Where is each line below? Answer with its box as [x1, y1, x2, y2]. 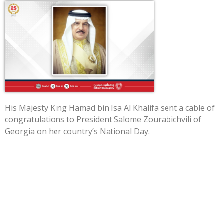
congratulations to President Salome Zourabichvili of [5, 114, 201, 125]
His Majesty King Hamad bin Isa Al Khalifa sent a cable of [5, 102, 215, 113]
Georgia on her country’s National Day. [5, 126, 150, 137]
